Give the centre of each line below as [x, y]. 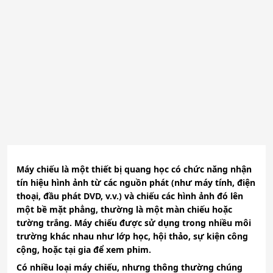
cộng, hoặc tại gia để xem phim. [84, 250]
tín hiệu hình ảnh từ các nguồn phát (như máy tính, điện [136, 183]
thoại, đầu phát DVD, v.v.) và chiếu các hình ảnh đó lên [130, 196]
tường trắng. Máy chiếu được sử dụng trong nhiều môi [134, 223]
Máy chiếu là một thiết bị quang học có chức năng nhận [134, 169]
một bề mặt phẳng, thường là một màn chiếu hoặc [124, 210]
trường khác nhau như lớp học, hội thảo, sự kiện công [132, 236]
